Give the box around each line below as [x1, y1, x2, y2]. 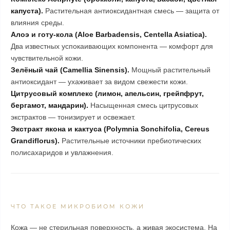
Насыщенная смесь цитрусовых [88, 101, 198, 109]
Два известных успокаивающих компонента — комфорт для [11, 42, 213, 50]
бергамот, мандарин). [11, 101, 88, 109]
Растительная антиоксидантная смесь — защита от [43, 7, 219, 15]
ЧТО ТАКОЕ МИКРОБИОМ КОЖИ [11, 203, 145, 210]
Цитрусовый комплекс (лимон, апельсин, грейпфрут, [11, 89, 204, 98]
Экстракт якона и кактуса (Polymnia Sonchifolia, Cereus [11, 125, 209, 133]
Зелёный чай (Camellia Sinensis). [11, 66, 129, 74]
